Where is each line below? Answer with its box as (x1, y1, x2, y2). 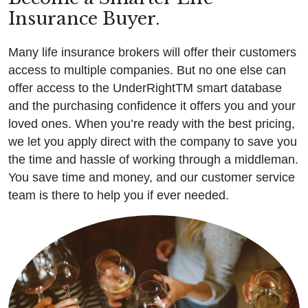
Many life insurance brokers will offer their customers (8, 45, 296, 60)
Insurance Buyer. (8, 8, 160, 30)
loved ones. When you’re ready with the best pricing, (8, 117, 295, 131)
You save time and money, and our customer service (8, 170, 295, 185)
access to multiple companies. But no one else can (8, 63, 286, 78)
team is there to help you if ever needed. (8, 188, 229, 203)
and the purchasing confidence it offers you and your (8, 99, 296, 113)
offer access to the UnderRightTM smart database (8, 81, 282, 96)
